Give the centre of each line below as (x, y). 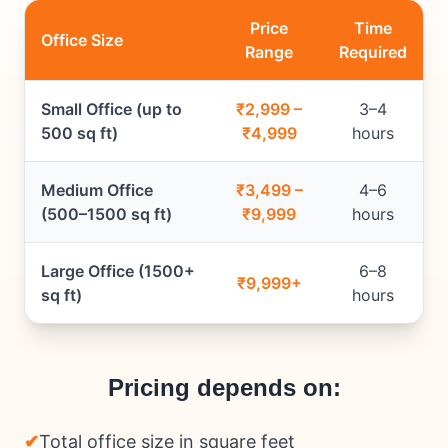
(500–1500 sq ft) (106, 214)
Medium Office (97, 190)
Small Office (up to (111, 109)
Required (373, 52)
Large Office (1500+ (118, 271)
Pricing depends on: (224, 388)
